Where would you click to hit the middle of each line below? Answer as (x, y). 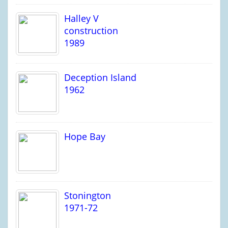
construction (89, 30)
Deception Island (98, 77)
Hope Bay (82, 136)
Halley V (79, 18)
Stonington (85, 195)
